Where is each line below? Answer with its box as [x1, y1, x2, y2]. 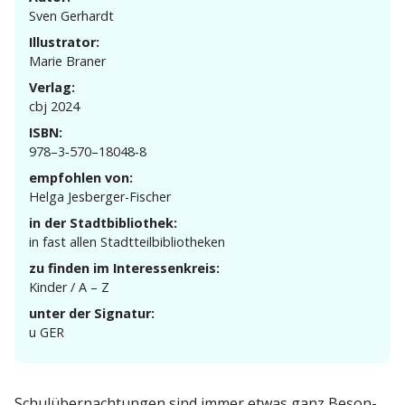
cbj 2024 [29, 98, 80, 116]
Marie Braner [29, 52, 106, 71]
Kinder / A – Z [29, 278, 109, 297]
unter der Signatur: [29, 305, 155, 323]
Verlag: [29, 79, 75, 97]
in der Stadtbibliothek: [29, 214, 177, 232]
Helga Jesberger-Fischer [29, 188, 171, 206]
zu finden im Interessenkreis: [29, 259, 220, 278]
